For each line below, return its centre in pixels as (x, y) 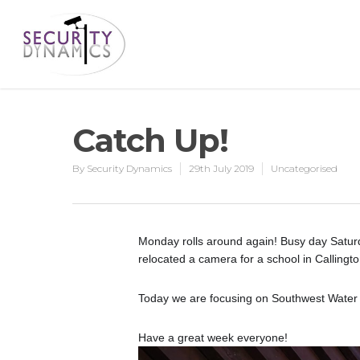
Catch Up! (150, 140)
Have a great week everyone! (213, 337)
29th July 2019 (221, 168)
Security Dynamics (129, 168)
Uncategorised (304, 168)
